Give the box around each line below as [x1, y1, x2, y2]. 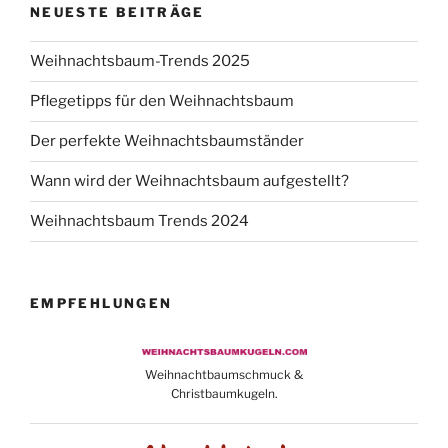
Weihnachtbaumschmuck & [145, 367, 303, 383]
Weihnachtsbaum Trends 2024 [30, 212, 249, 231]
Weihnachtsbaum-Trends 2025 [30, 52, 250, 71]
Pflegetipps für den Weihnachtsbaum [30, 92, 294, 111]
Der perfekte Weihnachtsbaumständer [30, 132, 304, 151]
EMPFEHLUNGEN [30, 294, 173, 311]
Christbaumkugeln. [170, 386, 278, 402]
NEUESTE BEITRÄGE [30, 4, 205, 21]
